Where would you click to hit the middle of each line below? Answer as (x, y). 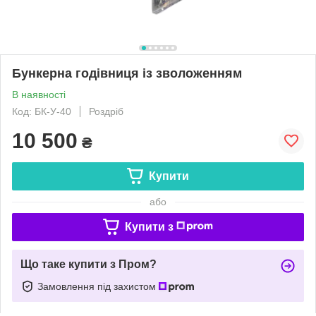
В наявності (39, 94)
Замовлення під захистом (98, 286)
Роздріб (106, 111)
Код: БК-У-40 (42, 111)
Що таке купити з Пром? (89, 264)
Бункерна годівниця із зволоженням (127, 73)
